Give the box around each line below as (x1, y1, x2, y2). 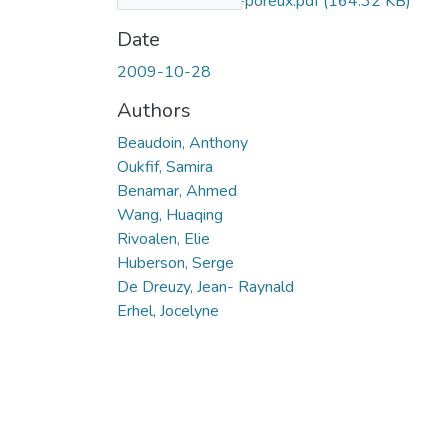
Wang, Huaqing (117, 203, 223, 226)
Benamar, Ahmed (117, 179, 237, 202)
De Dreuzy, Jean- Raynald (117, 275, 294, 298)
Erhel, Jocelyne (117, 299, 219, 322)
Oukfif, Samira (117, 155, 213, 178)
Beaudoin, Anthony (117, 131, 248, 154)
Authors (117, 96, 191, 124)
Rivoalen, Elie (117, 227, 210, 250)
